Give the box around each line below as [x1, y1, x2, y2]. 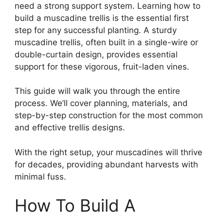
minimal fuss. [15, 171, 66, 182]
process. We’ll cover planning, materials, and [15, 98, 188, 108]
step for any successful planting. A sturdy [15, 25, 177, 35]
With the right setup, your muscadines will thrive [15, 147, 202, 157]
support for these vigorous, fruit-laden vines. [15, 61, 189, 72]
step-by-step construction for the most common [15, 110, 203, 120]
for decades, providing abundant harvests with [15, 159, 198, 169]
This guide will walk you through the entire [15, 86, 180, 96]
